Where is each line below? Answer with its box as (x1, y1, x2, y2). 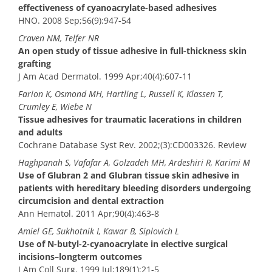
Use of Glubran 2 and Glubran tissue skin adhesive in (18, 169, 239, 182)
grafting (18, 58, 51, 70)
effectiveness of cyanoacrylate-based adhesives (18, 2, 217, 14)
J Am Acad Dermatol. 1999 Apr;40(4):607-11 (18, 70, 192, 83)
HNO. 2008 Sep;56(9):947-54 (18, 15, 131, 27)
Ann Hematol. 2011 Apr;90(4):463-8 (18, 208, 159, 220)
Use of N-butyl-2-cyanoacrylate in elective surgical (18, 238, 228, 250)
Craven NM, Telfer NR (18, 32, 99, 44)
